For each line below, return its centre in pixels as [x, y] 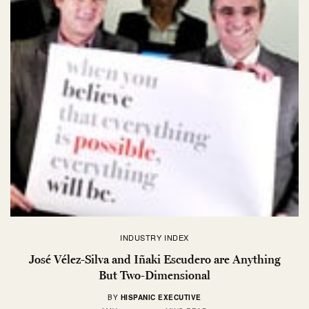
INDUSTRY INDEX [154, 237]
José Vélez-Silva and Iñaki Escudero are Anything [154, 259]
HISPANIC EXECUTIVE [161, 297]
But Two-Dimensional [154, 275]
